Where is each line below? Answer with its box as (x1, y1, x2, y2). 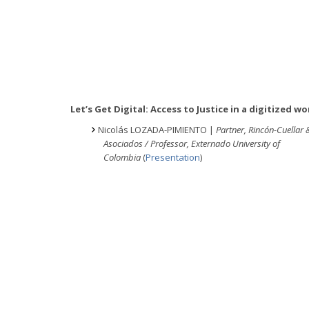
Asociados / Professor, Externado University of (103, 137, 280, 150)
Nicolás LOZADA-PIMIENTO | (98, 123, 216, 137)
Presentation (146, 151, 200, 164)
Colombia (103, 151, 143, 164)
